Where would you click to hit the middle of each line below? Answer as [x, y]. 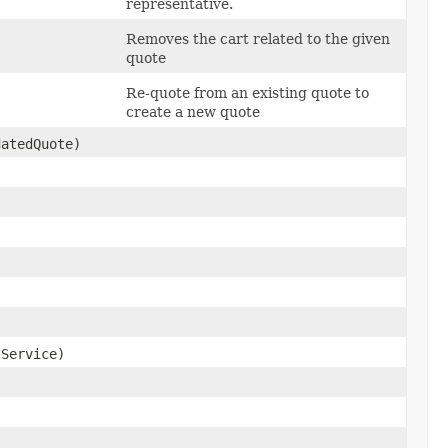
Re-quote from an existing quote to [247, 92]
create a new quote [193, 111]
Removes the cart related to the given [258, 38]
